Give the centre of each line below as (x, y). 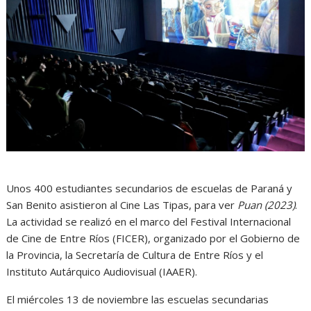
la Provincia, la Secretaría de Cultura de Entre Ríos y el (135, 254)
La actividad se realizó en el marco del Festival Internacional (149, 221)
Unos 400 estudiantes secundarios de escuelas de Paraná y (150, 188)
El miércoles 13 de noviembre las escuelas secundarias (138, 299)
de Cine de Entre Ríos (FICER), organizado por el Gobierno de (153, 238)
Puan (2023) (267, 204)
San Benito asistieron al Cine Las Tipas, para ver (122, 204)
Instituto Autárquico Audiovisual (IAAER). (103, 271)
